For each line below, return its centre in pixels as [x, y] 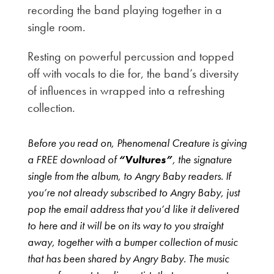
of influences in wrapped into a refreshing [126, 90]
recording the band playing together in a [124, 9]
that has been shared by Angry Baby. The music [128, 258]
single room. [56, 27]
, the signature [202, 159]
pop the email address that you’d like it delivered [133, 209]
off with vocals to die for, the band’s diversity [133, 73]
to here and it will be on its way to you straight [125, 225]
